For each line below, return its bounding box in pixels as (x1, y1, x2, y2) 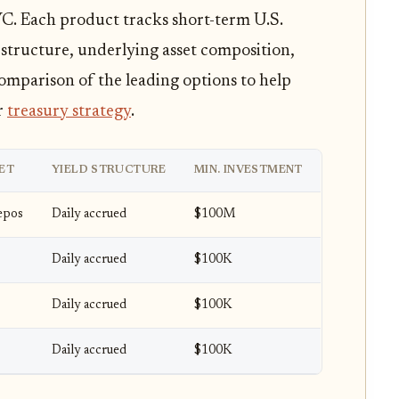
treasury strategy (7, 102, 131, 120)
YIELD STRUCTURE (52, 164, 167, 175)
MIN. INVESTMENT (194, 164, 303, 175)
